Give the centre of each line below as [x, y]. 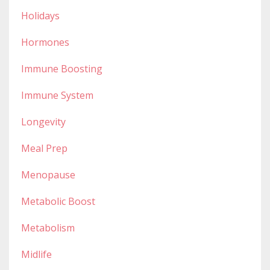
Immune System [57, 95]
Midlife [36, 254]
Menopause [48, 174]
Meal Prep [44, 148]
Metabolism [48, 228]
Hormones [45, 42]
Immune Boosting [62, 68]
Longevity [43, 121]
